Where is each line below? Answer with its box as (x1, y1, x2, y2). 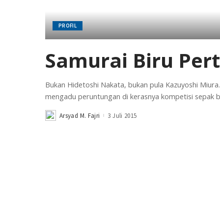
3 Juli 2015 (108, 111, 137, 120)
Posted (45, 113, 65, 122)
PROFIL (58, 22, 77, 29)
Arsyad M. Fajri (59, 111, 100, 120)
